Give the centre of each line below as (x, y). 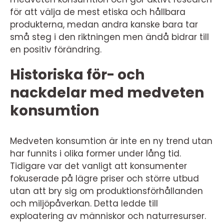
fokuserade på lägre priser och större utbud (104, 179)
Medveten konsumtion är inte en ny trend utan (111, 141)
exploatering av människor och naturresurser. (108, 216)
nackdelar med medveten (107, 93)
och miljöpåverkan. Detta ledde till (84, 204)
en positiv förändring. (56, 50)
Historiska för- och (77, 75)
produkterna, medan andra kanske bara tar (104, 25)
